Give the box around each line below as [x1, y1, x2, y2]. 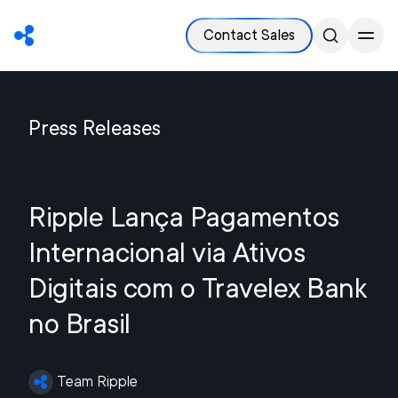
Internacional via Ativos [28, 236, 305, 268]
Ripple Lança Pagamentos [28, 201, 339, 233]
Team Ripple [57, 373, 138, 390]
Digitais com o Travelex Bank [28, 272, 366, 304]
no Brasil [28, 307, 131, 339]
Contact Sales [203, 27, 295, 44]
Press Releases [28, 116, 161, 139]
